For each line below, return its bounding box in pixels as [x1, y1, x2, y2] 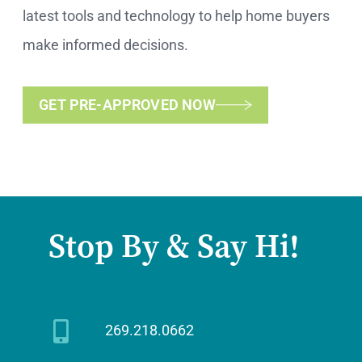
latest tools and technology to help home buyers [23, 7, 330, 25]
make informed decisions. [23, 36, 189, 54]
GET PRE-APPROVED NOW [39, 96, 216, 114]
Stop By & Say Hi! [48, 224, 300, 268]
